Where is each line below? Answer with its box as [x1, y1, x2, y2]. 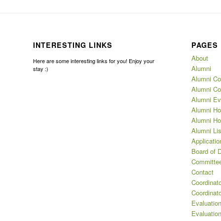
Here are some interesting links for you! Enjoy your [33, 57, 154, 65]
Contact [191, 167, 214, 177]
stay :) [33, 65, 48, 73]
